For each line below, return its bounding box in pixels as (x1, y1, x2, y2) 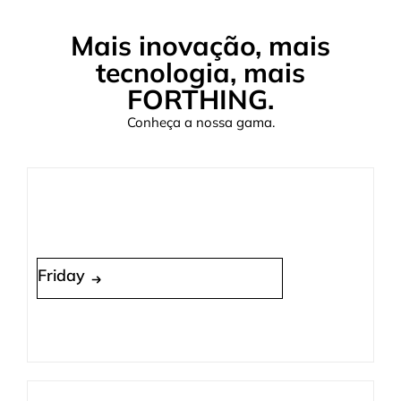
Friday (38, 264, 85, 286)
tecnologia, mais (96, 55, 305, 90)
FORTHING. (127, 81, 274, 116)
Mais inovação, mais (71, 28, 330, 63)
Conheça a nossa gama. (126, 113, 275, 131)
